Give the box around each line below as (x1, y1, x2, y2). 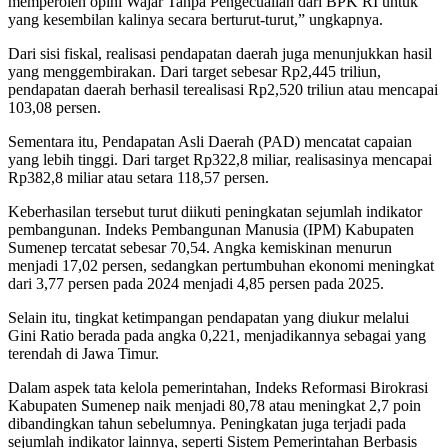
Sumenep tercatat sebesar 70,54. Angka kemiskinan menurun (8, 239, 392, 257)
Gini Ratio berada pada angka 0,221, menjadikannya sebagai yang (8, 327, 426, 345)
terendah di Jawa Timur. (8, 345, 159, 363)
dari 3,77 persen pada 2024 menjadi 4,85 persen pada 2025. (8, 275, 384, 293)
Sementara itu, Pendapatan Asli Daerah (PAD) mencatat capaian (8, 133, 412, 151)
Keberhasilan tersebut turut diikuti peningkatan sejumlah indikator (8, 203, 422, 221)
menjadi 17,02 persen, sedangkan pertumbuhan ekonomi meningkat (8, 257, 434, 275)
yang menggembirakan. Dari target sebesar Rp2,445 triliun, (8, 63, 381, 81)
